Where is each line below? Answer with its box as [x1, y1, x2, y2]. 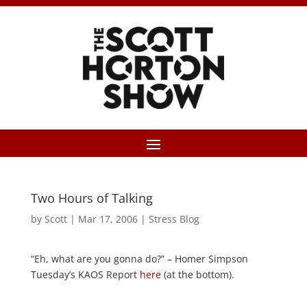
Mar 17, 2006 [77, 212, 138, 225]
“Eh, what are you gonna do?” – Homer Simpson [30, 252, 248, 265]
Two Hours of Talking [30, 190, 153, 206]
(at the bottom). [160, 268, 234, 281]
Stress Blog [148, 212, 199, 225]
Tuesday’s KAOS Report [30, 268, 140, 281]
